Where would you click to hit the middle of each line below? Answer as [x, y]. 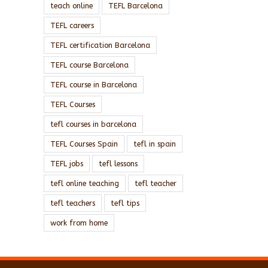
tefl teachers [73, 203]
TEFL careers [72, 25]
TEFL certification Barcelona [100, 45]
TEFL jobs [67, 163]
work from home [79, 223]
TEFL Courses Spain [84, 144]
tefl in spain [155, 144]
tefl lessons [118, 163]
